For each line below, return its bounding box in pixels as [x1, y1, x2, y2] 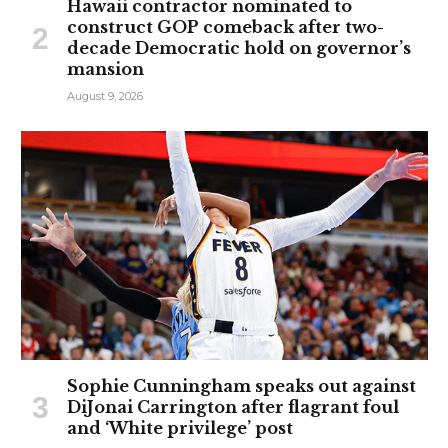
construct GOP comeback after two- [67, 16, 384, 37]
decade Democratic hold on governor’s [67, 37, 411, 58]
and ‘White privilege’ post [67, 417, 293, 438]
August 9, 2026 [67, 88, 143, 103]
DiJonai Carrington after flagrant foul [67, 396, 399, 417]
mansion [67, 58, 144, 79]
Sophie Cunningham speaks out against [67, 375, 416, 396]
